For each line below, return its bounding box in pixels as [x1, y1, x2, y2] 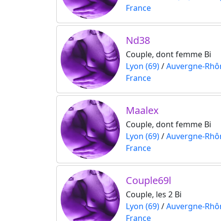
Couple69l [126, 174, 171, 187]
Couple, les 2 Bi [126, 189, 182, 200]
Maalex [126, 104, 159, 117]
